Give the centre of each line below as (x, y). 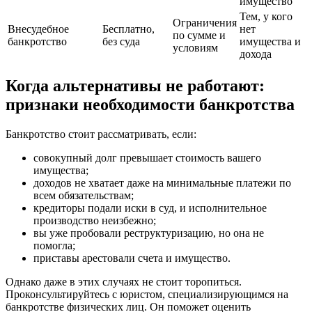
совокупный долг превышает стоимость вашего (147, 157)
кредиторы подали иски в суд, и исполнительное (150, 208)
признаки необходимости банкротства (150, 105)
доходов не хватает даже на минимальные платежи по (162, 182)
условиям (195, 48)
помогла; (54, 245)
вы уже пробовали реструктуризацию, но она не (149, 233)
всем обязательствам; (84, 195)
